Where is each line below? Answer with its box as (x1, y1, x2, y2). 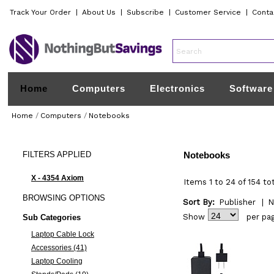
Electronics (150, 83, 206, 94)
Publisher (218, 198, 256, 207)
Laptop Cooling (31, 257, 83, 265)
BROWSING (22, 193, 67, 202)
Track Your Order (10, 8, 72, 17)
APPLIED (54, 150, 91, 159)
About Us (82, 8, 116, 17)
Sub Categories (22, 213, 81, 222)
